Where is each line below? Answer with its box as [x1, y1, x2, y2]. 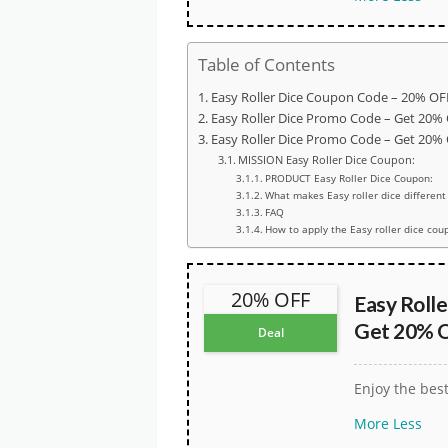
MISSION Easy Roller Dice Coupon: [238, 151, 416, 167]
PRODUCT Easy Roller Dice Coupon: [264, 170, 433, 185]
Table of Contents [198, 52, 335, 76]
